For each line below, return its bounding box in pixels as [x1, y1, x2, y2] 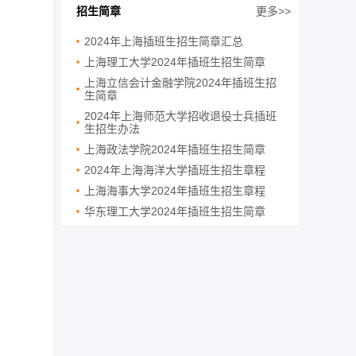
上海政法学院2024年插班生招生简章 [84, 143, 265, 156]
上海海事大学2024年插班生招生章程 [84, 184, 265, 197]
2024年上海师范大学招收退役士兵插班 [84, 110, 277, 122]
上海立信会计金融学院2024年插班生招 [84, 76, 277, 89]
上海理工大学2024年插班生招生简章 [84, 56, 265, 68]
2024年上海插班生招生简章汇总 [84, 35, 243, 48]
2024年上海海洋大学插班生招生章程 [84, 164, 265, 176]
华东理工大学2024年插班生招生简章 [84, 205, 265, 218]
